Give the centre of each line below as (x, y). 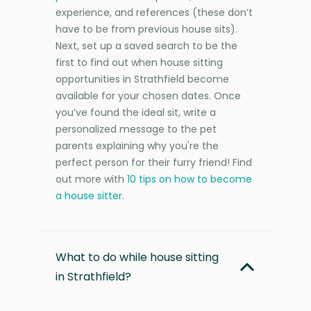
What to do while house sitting (137, 257)
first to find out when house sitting (139, 62)
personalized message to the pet (136, 129)
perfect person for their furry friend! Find (154, 162)
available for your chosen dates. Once (148, 95)
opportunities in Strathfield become (142, 79)
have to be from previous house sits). (146, 29)
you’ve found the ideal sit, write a (136, 112)
